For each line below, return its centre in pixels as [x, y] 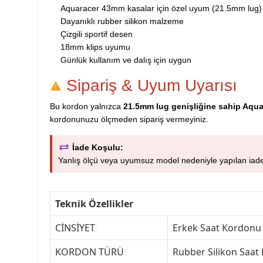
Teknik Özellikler [94, 203]
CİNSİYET [75, 227]
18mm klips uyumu [95, 47]
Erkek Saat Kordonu [217, 227]
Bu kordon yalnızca [87, 106]
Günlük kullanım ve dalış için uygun [126, 60]
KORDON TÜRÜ [90, 252]
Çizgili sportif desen [97, 34]
